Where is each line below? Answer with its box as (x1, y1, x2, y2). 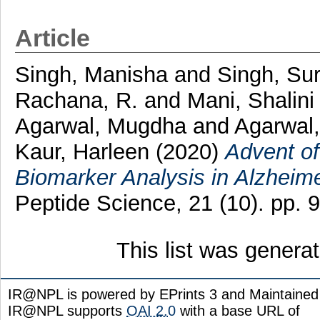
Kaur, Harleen (14, 139, 149, 164)
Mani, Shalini (186, 87, 314, 113)
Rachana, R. (14, 87, 138, 113)
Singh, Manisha (14, 61, 168, 87)
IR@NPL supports (8, 302, 126, 319)
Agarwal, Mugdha (14, 113, 186, 139)
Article (14, 24, 90, 51)
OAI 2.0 (126, 302, 176, 319)
